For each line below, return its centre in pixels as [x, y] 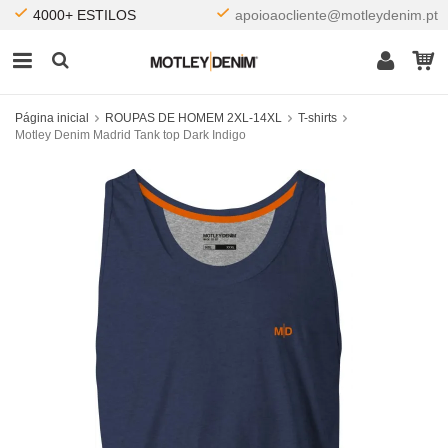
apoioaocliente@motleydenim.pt [336, 15]
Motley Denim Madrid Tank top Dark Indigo [130, 135]
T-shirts [317, 118]
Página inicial [52, 118]
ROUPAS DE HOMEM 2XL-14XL [193, 118]
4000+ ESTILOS [84, 15]
